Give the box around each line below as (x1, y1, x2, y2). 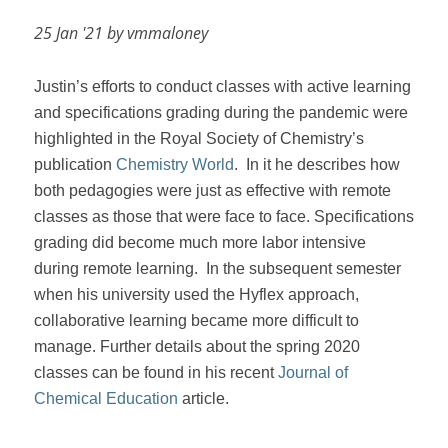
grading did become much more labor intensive (33, 233, 366, 251)
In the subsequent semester (205, 259, 401, 277)
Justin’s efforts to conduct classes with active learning (33, 77, 411, 95)
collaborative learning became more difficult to (33, 311, 359, 329)
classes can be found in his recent (33, 363, 278, 381)
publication (33, 155, 116, 173)
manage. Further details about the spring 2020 (33, 337, 360, 355)
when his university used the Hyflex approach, (33, 285, 359, 303)
